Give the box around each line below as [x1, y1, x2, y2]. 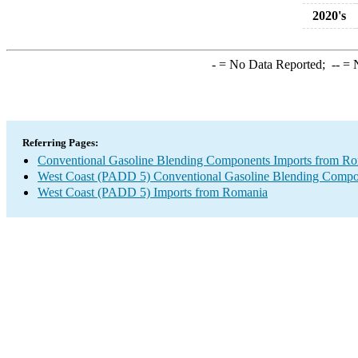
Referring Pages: [22, 137, 98, 149]
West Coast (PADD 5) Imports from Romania [38, 185, 268, 199]
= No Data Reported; [215, 58, 332, 71]
